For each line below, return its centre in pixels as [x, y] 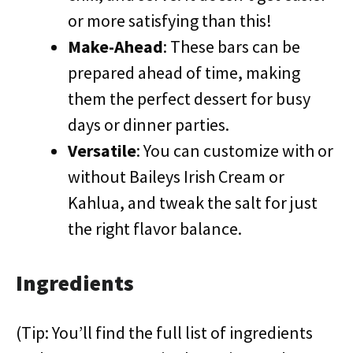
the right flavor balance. [155, 229]
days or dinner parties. [149, 124]
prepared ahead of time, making [184, 72]
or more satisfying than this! [170, 20]
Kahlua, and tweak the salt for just [193, 203]
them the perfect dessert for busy [189, 98]
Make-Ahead [115, 46]
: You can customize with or [235, 150]
